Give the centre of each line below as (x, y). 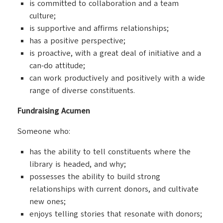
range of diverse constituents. (82, 91)
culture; (43, 16)
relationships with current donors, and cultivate (114, 189)
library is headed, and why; (78, 164)
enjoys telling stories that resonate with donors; (116, 214)
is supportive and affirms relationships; (99, 28)
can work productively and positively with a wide (117, 78)
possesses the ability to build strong (95, 177)
